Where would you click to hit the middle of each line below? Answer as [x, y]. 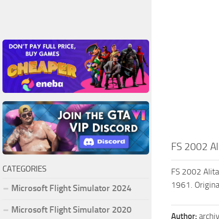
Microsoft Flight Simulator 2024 [71, 188]
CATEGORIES [24, 168]
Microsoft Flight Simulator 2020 [71, 209]
